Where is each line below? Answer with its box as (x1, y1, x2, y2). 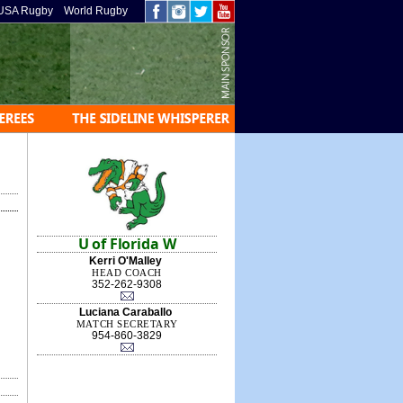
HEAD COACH (92, 267, 162, 278)
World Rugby (64, 4, 128, 17)
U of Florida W (77, 234, 176, 254)
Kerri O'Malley (89, 255, 162, 267)
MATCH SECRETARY (76, 318, 178, 329)
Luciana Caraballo (79, 306, 172, 318)
